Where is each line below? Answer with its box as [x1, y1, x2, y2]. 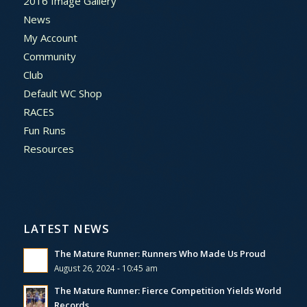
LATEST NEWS [23, 220, 110, 236]
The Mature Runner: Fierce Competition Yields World [53, 284, 282, 297]
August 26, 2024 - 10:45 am [53, 262, 158, 273]
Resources [23, 141, 74, 156]
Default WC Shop [23, 86, 102, 100]
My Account [23, 30, 77, 45]
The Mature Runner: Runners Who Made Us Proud [53, 247, 266, 260]
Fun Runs [23, 123, 66, 137]
